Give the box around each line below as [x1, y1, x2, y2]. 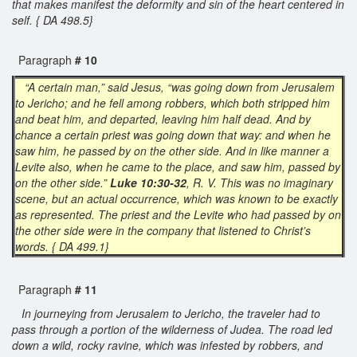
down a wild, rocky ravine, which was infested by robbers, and [12, 336, 323, 353]
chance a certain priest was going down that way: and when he [15, 126, 331, 143]
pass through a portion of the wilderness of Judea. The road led [12, 320, 332, 337]
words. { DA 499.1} [15, 237, 112, 254]
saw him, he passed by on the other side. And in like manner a [15, 142, 329, 159]
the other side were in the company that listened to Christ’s [15, 222, 311, 238]
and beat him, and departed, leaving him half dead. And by [15, 110, 311, 127]
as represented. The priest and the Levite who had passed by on [15, 206, 341, 222]
